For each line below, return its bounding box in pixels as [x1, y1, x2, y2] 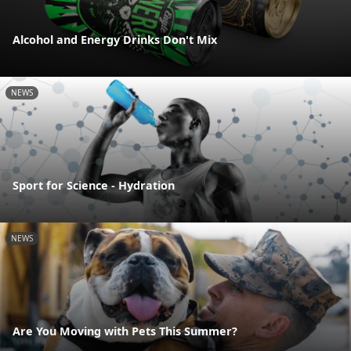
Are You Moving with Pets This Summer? [13, 324, 237, 339]
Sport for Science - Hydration [13, 178, 175, 194]
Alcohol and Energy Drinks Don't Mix [13, 31, 217, 47]
